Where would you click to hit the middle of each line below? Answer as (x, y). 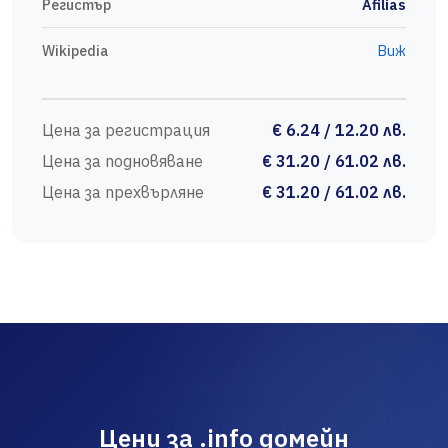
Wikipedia (75, 51)
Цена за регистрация (126, 130)
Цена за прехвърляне (123, 192)
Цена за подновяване (122, 161)
